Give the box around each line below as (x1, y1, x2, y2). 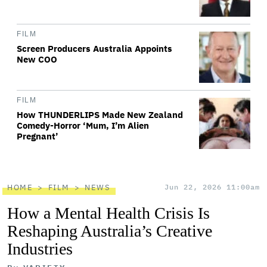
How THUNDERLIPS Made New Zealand (17, 109, 183, 120)
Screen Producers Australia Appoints (17, 43, 172, 54)
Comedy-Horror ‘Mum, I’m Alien (17, 120, 149, 131)
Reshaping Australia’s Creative (7, 222, 212, 240)
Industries (7, 240, 73, 258)
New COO (17, 54, 57, 65)
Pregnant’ (17, 131, 58, 142)
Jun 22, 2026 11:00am (164, 182, 260, 191)
